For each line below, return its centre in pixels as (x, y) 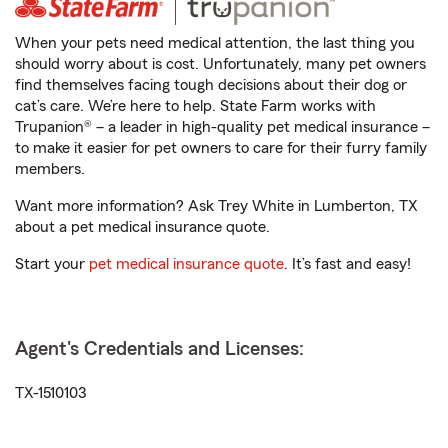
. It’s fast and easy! (347, 264)
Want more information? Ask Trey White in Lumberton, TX (216, 206)
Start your (52, 264)
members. (50, 169)
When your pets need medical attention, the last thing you (215, 43)
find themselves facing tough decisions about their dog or (211, 85)
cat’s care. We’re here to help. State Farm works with (195, 106)
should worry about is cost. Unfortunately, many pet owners (220, 64)
